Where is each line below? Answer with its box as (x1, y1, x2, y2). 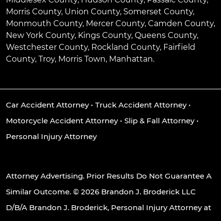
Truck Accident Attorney (95, 100, 186, 110)
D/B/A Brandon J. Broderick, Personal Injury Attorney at (6, 202, 211, 212)
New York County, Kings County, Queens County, (6, 30, 198, 40)
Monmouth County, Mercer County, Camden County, (6, 18, 215, 28)
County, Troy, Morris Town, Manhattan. (6, 54, 154, 64)
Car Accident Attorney (6, 100, 89, 110)
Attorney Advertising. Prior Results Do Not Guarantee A (6, 171, 212, 181)
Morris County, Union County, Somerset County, (6, 6, 194, 16)
